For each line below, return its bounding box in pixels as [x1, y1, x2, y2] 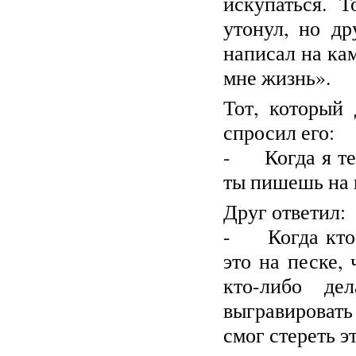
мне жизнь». [223, 64, 331, 91]
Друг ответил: [223, 198, 346, 225]
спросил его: [223, 118, 335, 145]
